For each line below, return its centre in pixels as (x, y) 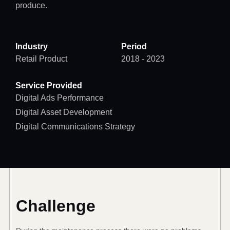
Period (134, 47)
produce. (31, 6)
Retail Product (41, 59)
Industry (31, 47)
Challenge (55, 206)
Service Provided (49, 86)
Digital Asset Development (63, 112)
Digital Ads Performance (59, 98)
